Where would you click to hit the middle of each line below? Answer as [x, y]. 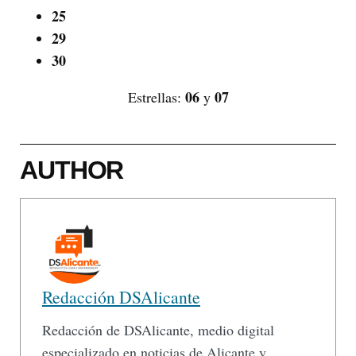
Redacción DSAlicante [121, 297]
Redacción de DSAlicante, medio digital [158, 330]
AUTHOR [72, 170]
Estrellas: [156, 97]
